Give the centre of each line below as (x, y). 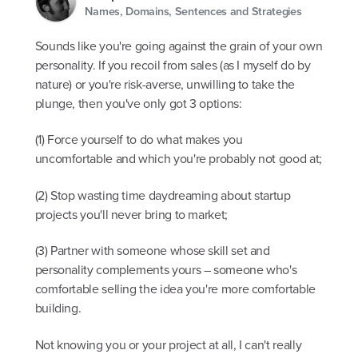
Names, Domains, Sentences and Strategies (193, 10)
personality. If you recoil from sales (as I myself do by (173, 66)
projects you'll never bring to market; (131, 214)
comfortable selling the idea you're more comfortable (175, 289)
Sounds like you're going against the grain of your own (179, 46)
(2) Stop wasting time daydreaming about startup (163, 195)
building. (58, 308)
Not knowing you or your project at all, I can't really (168, 344)
